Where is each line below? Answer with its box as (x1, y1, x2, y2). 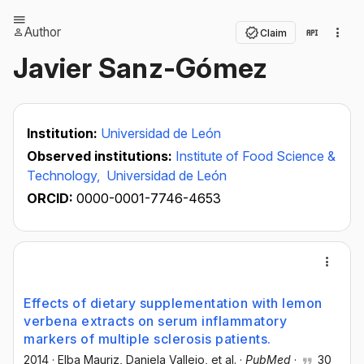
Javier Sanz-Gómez (13, 51, 268, 84)
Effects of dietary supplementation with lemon (24, 295, 323, 311)
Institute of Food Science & (175, 148, 336, 164)
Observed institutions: (27, 148, 175, 164)
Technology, (27, 167, 103, 184)
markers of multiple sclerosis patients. (24, 331, 271, 347)
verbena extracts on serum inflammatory (24, 313, 287, 329)
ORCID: (27, 190, 76, 206)
